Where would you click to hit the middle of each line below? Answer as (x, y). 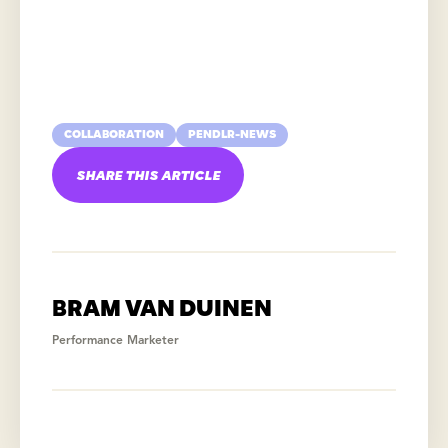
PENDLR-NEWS (232, 135)
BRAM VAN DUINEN (162, 309)
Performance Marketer (115, 341)
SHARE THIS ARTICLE (148, 175)
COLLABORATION (114, 135)
